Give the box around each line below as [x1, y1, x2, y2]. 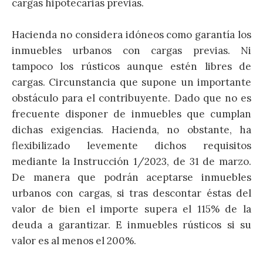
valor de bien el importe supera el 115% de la [12, 202, 251, 215]
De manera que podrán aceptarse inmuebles [12, 170, 251, 184]
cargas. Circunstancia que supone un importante [12, 75, 251, 89]
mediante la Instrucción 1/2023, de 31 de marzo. [12, 154, 251, 168]
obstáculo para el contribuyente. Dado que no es [12, 91, 251, 104]
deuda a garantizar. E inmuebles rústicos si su [12, 218, 251, 231]
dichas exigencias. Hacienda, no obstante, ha [12, 123, 251, 136]
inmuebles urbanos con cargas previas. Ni [12, 43, 251, 57]
